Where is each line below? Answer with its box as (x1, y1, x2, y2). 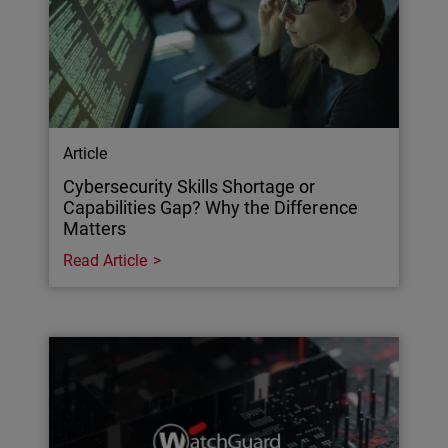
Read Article (63, 251, 148, 271)
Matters (63, 218, 127, 240)
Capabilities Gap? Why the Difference (63, 197, 358, 219)
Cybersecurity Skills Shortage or (63, 176, 316, 198)
